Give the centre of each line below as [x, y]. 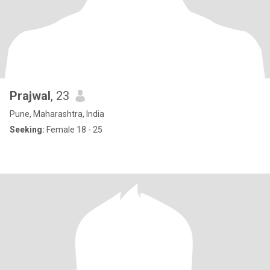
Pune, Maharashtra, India [57, 114]
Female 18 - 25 [74, 130]
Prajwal [30, 96]
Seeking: [27, 130]
